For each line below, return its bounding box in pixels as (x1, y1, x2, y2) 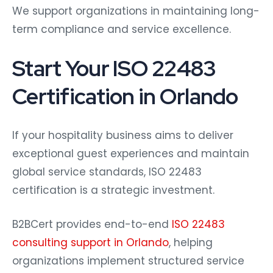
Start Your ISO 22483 (12, 53, 216, 83)
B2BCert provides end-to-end (12, 216, 172, 232)
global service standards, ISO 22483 (12, 164, 202, 179)
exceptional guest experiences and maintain (12, 146, 249, 161)
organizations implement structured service (12, 253, 244, 268)
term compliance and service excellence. (12, 21, 231, 37)
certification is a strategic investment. (12, 182, 214, 197)
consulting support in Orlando (12, 235, 169, 250)
